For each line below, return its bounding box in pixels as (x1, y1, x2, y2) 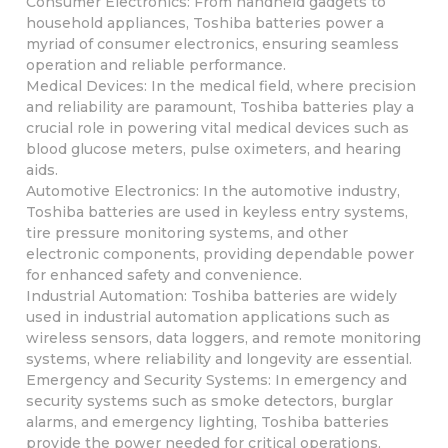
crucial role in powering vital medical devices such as (25, 118, 409, 137)
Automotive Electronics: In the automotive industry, (25, 181, 400, 200)
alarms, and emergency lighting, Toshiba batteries (25, 412, 389, 431)
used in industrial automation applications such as (25, 307, 390, 326)
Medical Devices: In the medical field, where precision (25, 76, 416, 95)
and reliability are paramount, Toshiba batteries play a (25, 97, 414, 116)
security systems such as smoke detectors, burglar (25, 391, 393, 410)
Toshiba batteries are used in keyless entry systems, (25, 202, 408, 221)
